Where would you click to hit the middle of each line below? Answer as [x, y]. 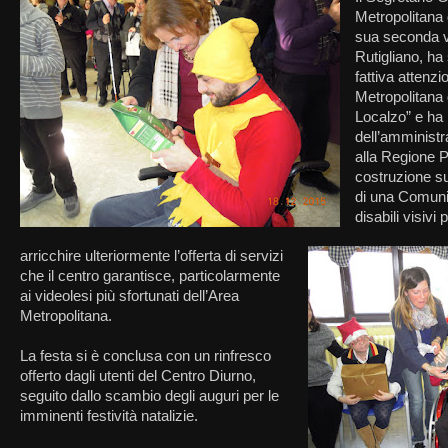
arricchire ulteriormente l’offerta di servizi [151, 256]
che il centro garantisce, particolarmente [150, 276]
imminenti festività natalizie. [109, 416]
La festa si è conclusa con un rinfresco [145, 356]
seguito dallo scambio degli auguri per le [149, 396]
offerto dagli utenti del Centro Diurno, [138, 376]
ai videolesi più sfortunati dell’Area [129, 296]
